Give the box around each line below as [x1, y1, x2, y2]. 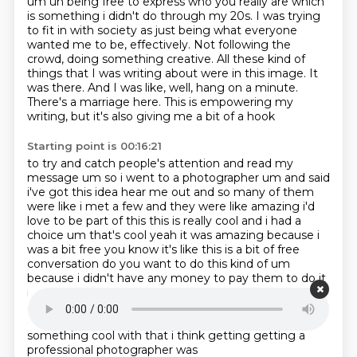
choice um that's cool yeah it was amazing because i [26, 228, 320, 242]
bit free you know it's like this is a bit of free [61, 242, 300, 257]
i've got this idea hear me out [26, 185, 194, 199]
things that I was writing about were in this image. [26, 66, 309, 80]
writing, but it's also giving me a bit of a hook [26, 109, 275, 124]
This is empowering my [163, 95, 293, 109]
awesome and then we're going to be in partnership [26, 300, 316, 314]
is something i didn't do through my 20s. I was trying [26, 9, 320, 23]
